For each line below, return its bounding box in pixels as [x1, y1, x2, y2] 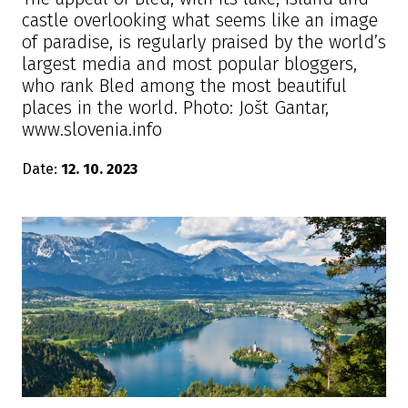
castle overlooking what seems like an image [22, 9, 378, 31]
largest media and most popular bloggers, [22, 53, 357, 75]
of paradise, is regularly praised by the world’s [22, 31, 386, 53]
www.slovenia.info [22, 118, 162, 140]
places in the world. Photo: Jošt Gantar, [22, 97, 329, 118]
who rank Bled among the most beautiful [22, 75, 347, 97]
